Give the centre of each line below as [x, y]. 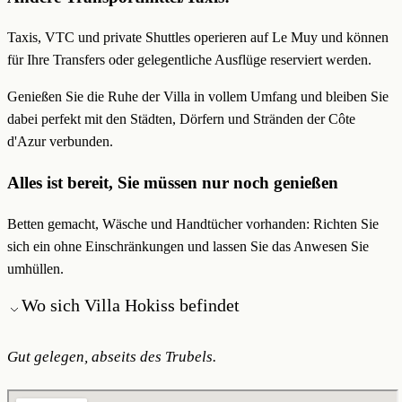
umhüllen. [35, 268]
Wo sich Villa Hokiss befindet [131, 305]
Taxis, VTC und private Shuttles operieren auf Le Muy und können [198, 38]
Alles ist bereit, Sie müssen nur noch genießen [173, 183]
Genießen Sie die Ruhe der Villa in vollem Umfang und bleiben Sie [198, 97]
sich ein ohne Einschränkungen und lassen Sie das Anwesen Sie [188, 246]
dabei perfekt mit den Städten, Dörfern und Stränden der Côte [181, 119]
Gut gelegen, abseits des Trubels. [112, 356]
